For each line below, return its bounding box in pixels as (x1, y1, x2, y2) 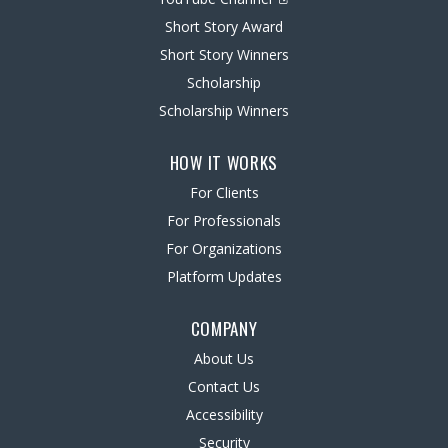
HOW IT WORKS (169, 150, 279, 175)
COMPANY (190, 316, 258, 341)
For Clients (189, 183, 259, 202)
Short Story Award (165, 17, 283, 36)
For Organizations (166, 239, 282, 258)
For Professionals (167, 211, 281, 230)
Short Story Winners (159, 45, 289, 64)
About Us (194, 349, 254, 368)
